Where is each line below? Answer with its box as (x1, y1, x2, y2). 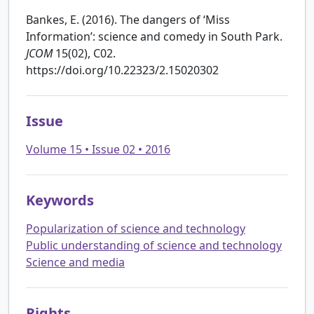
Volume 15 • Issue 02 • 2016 (26, 141, 170, 157)
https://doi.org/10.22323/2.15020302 (26, 62, 219, 78)
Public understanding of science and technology (26, 237, 282, 253)
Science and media (26, 254, 125, 270)
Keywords (26, 190, 94, 210)
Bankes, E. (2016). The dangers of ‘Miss (26, 11, 230, 27)
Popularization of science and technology (26, 220, 245, 236)
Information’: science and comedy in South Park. (26, 28, 282, 44)
